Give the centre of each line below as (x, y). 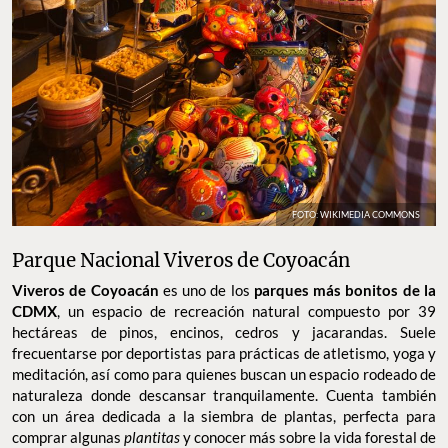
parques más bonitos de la (345, 289)
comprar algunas (68, 436)
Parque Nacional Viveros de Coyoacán (181, 260)
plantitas (153, 436)
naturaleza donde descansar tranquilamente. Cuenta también (224, 394)
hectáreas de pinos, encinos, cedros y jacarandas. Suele (224, 331)
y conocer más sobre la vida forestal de (309, 436)
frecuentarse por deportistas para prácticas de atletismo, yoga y (224, 352)
